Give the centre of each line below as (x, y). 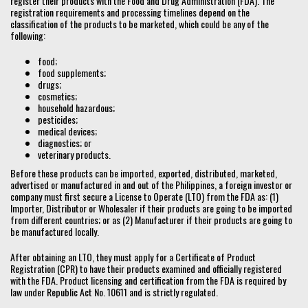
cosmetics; (57, 96)
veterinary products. (74, 155)
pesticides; (58, 120)
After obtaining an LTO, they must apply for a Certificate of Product (133, 257)
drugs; (49, 85)
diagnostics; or (65, 143)
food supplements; (72, 73)
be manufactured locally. (55, 232)
